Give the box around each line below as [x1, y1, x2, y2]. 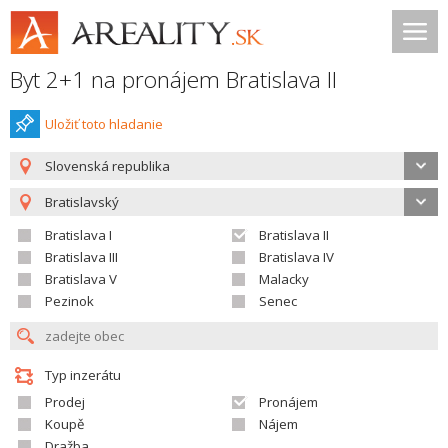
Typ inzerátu [45, 366, 121, 384]
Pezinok [45, 292, 94, 310]
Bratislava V [45, 270, 117, 288]
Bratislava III [45, 248, 118, 266]
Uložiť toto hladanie [45, 115, 163, 133]
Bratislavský [45, 193, 119, 211]
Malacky [259, 270, 309, 288]
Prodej [45, 393, 85, 411]
